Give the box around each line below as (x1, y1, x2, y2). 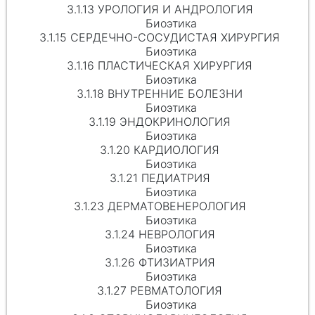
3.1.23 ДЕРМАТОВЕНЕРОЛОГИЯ (73, 198, 246, 213)
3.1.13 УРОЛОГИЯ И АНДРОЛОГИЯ (66, 1, 253, 16)
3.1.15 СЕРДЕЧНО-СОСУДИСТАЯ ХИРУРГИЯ (39, 30, 281, 44)
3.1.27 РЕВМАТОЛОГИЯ (97, 283, 223, 297)
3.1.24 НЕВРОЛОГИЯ (104, 226, 215, 241)
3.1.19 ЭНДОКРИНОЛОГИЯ (89, 114, 231, 129)
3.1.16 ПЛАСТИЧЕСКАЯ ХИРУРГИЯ (67, 58, 253, 72)
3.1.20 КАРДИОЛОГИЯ (100, 142, 220, 157)
